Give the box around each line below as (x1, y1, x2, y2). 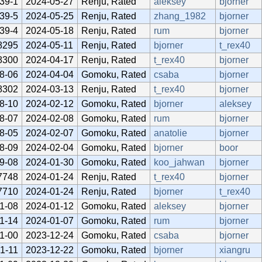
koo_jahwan (154, 157, 205, 167)
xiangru (219, 244, 250, 255)
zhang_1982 (154, 11, 206, 21)
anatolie (154, 127, 187, 138)
